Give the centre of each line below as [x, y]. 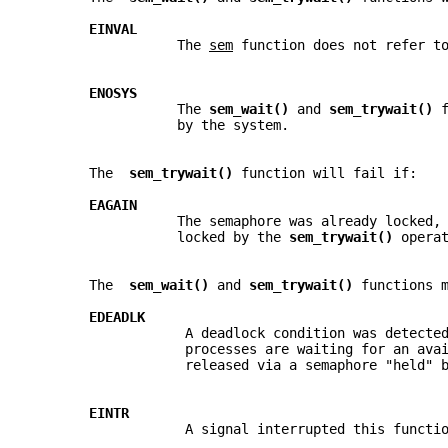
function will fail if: [329, 173]
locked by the [161, 237]
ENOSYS [113, 93]
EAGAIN [113, 205]
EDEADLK [117, 317]
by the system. [161, 125]
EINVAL [113, 29]
